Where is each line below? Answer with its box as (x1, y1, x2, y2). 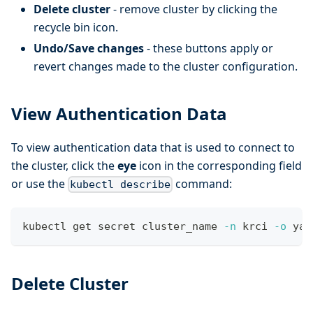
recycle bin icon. (34, 20, 118, 36)
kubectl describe (70, 178, 171, 191)
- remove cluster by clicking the (110, 1, 277, 17)
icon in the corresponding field (136, 158, 302, 174)
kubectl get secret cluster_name (22, 220, 224, 233)
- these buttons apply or (144, 41, 273, 57)
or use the (11, 176, 68, 192)
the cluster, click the (11, 158, 117, 174)
